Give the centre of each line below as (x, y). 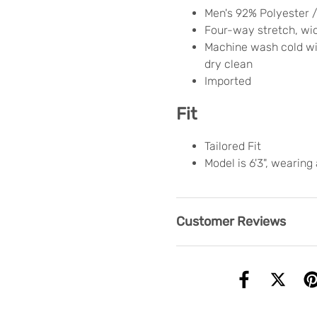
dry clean (229, 64)
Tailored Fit (233, 146)
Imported (228, 81)
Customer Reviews (231, 221)
